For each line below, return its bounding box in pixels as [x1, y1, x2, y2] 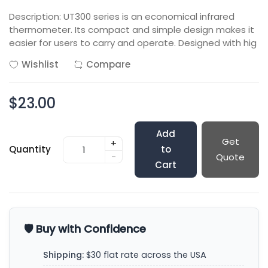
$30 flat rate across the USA [84, 249, 206, 261]
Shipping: [43, 249, 84, 261]
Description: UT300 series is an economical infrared [9, 10, 234, 23]
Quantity [9, 143, 51, 156]
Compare [86, 58, 130, 71]
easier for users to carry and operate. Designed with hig [9, 36, 257, 49]
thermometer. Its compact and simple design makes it [9, 23, 254, 36]
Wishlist [22, 58, 59, 71]
